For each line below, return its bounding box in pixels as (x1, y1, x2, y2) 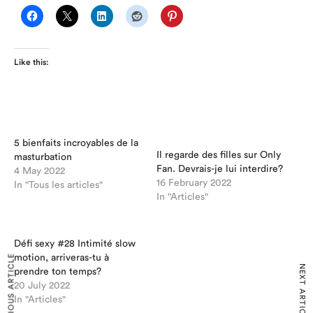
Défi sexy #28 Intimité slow (14, 239, 136, 249)
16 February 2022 (156, 177, 231, 188)
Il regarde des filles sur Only (156, 150, 281, 160)
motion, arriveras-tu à (14, 253, 109, 263)
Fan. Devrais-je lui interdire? (156, 163, 283, 174)
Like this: (14, 58, 49, 67)
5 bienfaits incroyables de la (14, 138, 138, 149)
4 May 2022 (14, 166, 65, 177)
